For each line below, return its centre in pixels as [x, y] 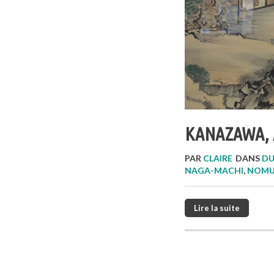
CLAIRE [218, 158]
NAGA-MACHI [214, 170]
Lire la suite [217, 208]
